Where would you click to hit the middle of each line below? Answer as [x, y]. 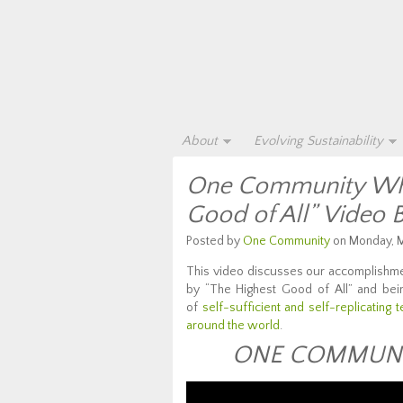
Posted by [215, 241]
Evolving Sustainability [318, 141]
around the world [233, 326]
